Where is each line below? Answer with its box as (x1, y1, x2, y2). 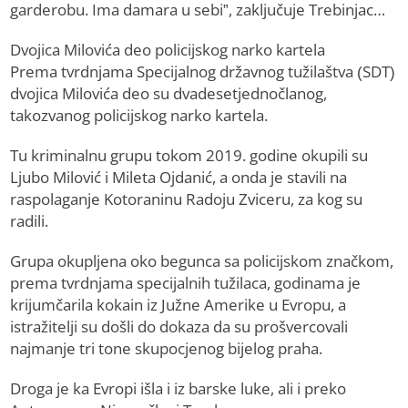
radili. (10, 210, 49, 232)
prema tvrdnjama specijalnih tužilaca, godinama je (10, 272, 362, 294)
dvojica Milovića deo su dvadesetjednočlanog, (10, 83, 328, 105)
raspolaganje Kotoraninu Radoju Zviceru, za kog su (10, 189, 363, 210)
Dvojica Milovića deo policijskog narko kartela (10, 39, 326, 61)
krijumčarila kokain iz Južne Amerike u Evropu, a (10, 294, 347, 316)
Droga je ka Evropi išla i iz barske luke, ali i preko (10, 378, 347, 400)
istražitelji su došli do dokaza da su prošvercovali (10, 316, 349, 338)
